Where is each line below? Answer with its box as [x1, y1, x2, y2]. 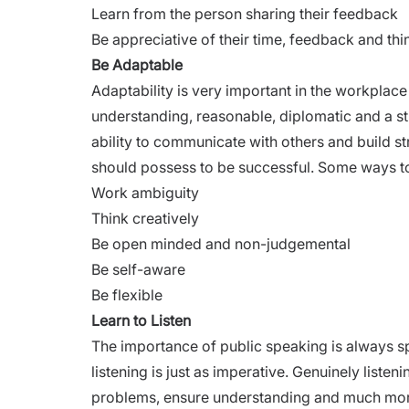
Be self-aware [91, 259, 185, 278]
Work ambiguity [91, 183, 199, 202]
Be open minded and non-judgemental [91, 234, 351, 253]
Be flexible [91, 285, 163, 304]
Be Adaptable [91, 55, 183, 74]
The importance [91, 336, 202, 355]
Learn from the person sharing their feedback [91, 4, 398, 23]
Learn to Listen [91, 310, 191, 330]
